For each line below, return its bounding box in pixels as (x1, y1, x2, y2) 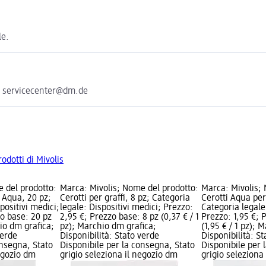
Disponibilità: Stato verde (59, 231, 159, 241)
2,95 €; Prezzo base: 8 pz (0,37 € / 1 (59, 212, 199, 222)
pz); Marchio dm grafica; (59, 221, 156, 232)
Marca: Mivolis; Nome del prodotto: (59, 183, 198, 194)
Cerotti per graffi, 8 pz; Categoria (59, 193, 190, 203)
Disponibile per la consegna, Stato (59, 240, 195, 251)
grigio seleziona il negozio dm (59, 250, 178, 260)
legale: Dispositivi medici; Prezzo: (59, 202, 193, 213)
